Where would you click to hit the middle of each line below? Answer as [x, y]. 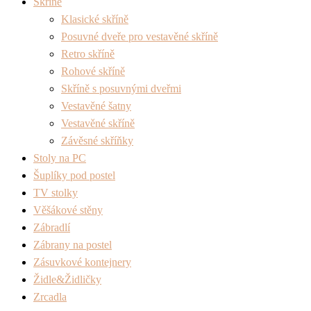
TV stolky [56, 192]
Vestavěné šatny [96, 106]
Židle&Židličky [67, 279]
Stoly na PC [60, 158]
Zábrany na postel [73, 244]
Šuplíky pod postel [74, 175]
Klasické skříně [95, 19]
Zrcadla [50, 296]
